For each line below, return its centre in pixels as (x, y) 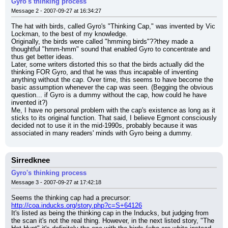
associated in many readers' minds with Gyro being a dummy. (102, 133)
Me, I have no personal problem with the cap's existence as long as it (113, 110)
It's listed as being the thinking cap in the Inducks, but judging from (110, 213)
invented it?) (29, 103)
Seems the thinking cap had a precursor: (71, 198)
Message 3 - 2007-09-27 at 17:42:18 (56, 182)
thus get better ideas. (42, 57)
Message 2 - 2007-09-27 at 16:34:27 (56, 11)
